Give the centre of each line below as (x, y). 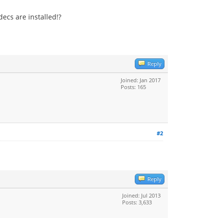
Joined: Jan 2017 (141, 80)
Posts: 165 (133, 87)
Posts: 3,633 (137, 202)
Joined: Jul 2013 (141, 195)
